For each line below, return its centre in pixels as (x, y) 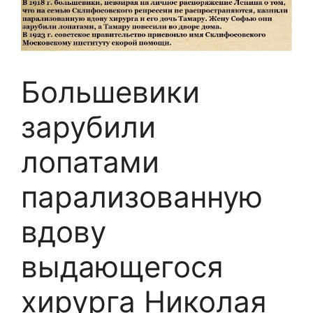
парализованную (142, 196)
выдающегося (122, 266)
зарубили (88, 126)
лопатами (90, 161)
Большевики (110, 92)
